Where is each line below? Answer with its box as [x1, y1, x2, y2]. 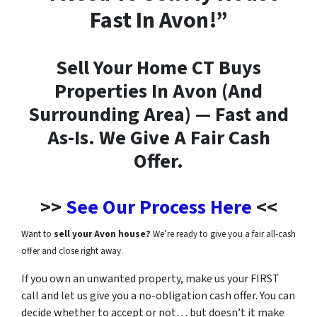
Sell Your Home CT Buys [56, 53, 261, 82]
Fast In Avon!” [89, 4, 228, 37]
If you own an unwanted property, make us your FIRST [21, 270, 279, 287]
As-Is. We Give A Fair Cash [47, 123, 270, 152]
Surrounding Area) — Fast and [28, 100, 289, 129]
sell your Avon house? [52, 227, 151, 241]
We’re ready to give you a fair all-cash [151, 227, 296, 241]
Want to [21, 227, 52, 241]
